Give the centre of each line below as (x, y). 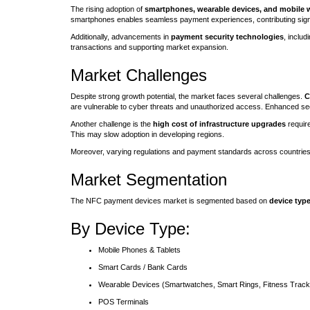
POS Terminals (124, 302)
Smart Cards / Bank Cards (143, 267)
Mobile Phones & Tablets (139, 250)
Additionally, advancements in (121, 37)
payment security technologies (227, 37)
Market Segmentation (149, 180)
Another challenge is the (112, 124)
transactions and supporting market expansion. (149, 47)
